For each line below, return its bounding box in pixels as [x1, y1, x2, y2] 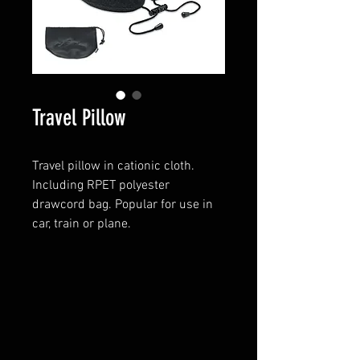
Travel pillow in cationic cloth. [32, 158, 194, 174]
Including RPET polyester [32, 178, 170, 194]
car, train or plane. [32, 216, 131, 232]
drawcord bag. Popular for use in [32, 197, 213, 213]
